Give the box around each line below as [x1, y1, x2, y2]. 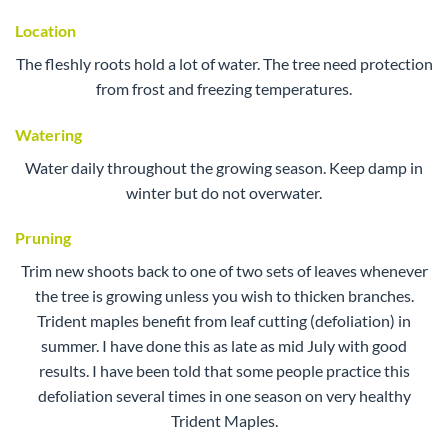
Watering [15, 124, 82, 144]
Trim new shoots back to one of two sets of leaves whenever [20, 261, 428, 281]
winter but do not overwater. [126, 182, 322, 202]
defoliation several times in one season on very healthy [37, 386, 411, 406]
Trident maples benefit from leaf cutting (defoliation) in [37, 311, 411, 331]
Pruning [15, 228, 71, 248]
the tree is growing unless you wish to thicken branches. [34, 286, 414, 306]
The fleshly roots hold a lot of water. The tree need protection [15, 53, 433, 73]
